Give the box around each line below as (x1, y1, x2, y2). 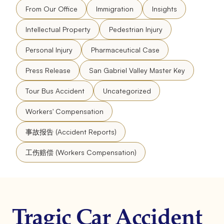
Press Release (25, 65, 70, 74)
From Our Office (25, 4, 77, 13)
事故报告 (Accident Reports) (25, 127, 116, 136)
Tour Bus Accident (25, 86, 84, 95)
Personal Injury (25, 45, 72, 54)
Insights (151, 4, 177, 13)
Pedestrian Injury (108, 24, 162, 33)
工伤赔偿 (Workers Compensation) (25, 147, 136, 156)
